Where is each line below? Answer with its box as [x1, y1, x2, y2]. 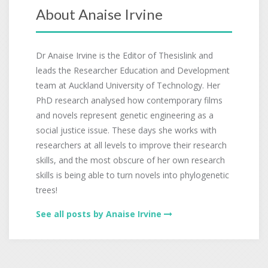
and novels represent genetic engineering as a [36, 109, 214, 121]
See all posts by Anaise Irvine [36, 208, 162, 220]
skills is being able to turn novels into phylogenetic [36, 169, 229, 181]
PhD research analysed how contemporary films [36, 95, 223, 106]
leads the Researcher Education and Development [36, 65, 230, 76]
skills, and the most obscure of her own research [36, 154, 225, 166]
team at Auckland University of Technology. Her [36, 80, 220, 91]
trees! [36, 184, 57, 196]
